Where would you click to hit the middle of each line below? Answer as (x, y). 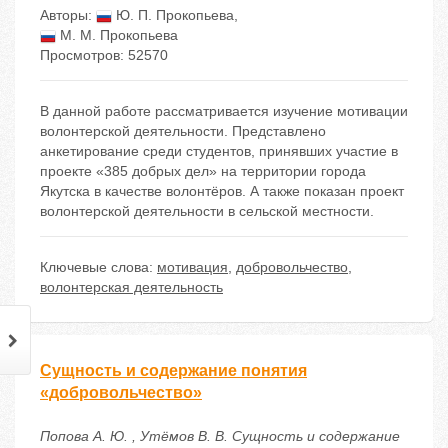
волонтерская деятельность (131, 287)
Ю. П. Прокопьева (173, 15)
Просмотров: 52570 (104, 55)
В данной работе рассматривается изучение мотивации (224, 111)
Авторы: (68, 15)
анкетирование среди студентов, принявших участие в (219, 151)
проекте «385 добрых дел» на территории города (203, 171)
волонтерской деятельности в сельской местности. (207, 211)
